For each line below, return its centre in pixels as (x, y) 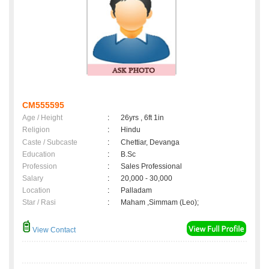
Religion (36, 130)
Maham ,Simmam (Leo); (160, 203)
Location (36, 191)
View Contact (53, 230)
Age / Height (42, 118)
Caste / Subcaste (50, 143)
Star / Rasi (39, 203)
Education (39, 155)
